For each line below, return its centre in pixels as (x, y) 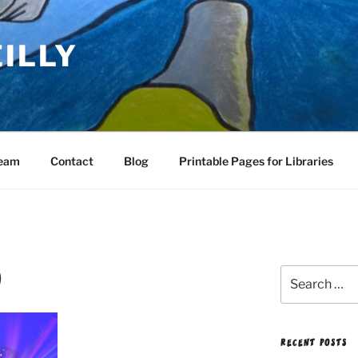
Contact (72, 161)
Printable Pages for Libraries (256, 161)
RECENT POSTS (314, 343)
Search (298, 273)
